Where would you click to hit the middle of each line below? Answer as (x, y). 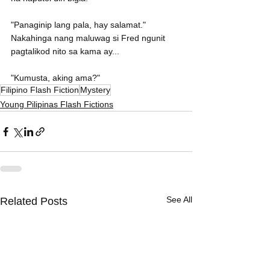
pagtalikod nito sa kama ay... (65, 52)
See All (179, 200)
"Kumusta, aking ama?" (55, 78)
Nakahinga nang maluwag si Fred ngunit (89, 38)
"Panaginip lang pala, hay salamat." (80, 25)
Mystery (95, 90)
